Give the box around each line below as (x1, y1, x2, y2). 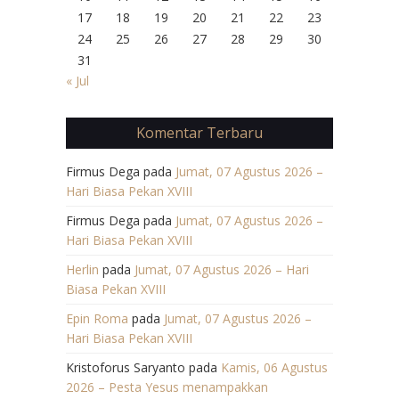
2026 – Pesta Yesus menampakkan (66, 378, 268, 395)
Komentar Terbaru (136, 122, 263, 142)
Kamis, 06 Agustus (221, 358, 328, 376)
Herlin (66, 260, 99, 278)
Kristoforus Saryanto (66, 358, 185, 376)
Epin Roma (66, 309, 128, 327)
